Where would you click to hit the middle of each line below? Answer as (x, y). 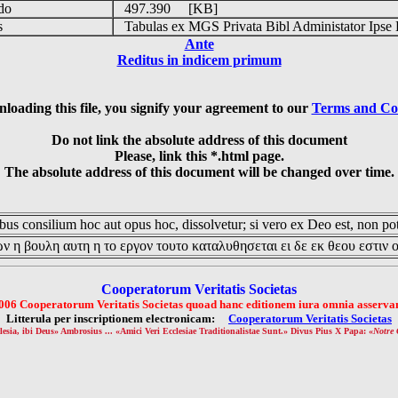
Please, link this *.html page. (199, 156)
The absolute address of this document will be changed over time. (199, 172)
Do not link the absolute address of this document (199, 140)
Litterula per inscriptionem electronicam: (117, 318)
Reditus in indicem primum (199, 60)
